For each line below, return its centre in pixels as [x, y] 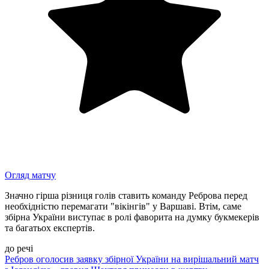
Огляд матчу [30, 175]
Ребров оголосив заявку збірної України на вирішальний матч [132, 259]
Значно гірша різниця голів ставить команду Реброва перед [126, 196]
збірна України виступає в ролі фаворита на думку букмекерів [132, 217]
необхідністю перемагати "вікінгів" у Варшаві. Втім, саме [123, 207]
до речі [19, 249]
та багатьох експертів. [50, 228]
